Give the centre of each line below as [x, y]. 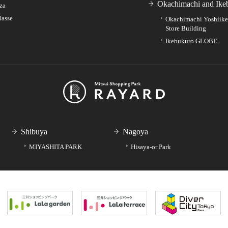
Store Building [186, 28]
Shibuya [34, 132]
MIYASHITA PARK [55, 147]
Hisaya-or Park [151, 147]
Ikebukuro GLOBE [191, 41]
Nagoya [135, 132]
